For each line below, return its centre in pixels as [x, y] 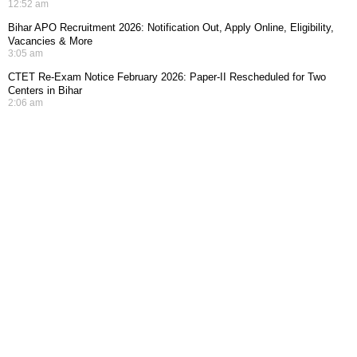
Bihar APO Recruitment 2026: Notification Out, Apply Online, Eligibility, [171, 27]
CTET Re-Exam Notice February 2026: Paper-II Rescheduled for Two [167, 77]
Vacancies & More [50, 41]
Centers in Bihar [45, 90]
